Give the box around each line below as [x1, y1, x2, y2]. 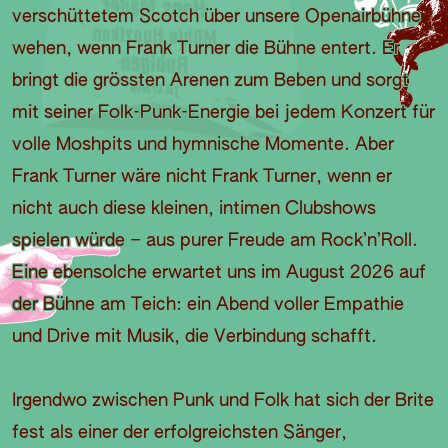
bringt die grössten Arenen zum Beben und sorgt [12, 72, 409, 91]
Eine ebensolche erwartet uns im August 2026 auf [12, 264, 426, 283]
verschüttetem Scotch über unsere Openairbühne [12, 8, 421, 27]
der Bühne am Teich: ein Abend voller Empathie [12, 296, 404, 315]
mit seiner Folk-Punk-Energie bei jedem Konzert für [12, 104, 435, 123]
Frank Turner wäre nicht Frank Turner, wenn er [12, 168, 392, 187]
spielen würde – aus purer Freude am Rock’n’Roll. [12, 232, 418, 251]
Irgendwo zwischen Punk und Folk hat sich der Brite [12, 392, 434, 411]
